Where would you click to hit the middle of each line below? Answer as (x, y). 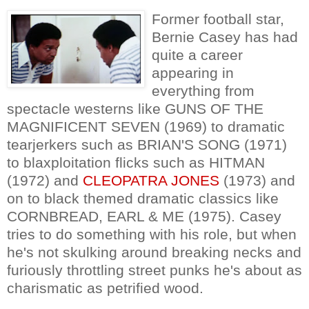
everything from (203, 90)
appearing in (193, 72)
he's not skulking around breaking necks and (154, 252)
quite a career (197, 54)
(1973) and (257, 180)
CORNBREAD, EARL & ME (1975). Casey (144, 216)
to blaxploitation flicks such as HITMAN (136, 162)
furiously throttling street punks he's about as (154, 270)
